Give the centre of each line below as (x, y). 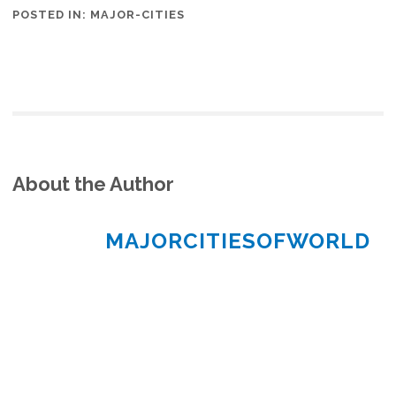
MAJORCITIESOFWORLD (238, 241)
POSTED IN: (52, 15)
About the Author (94, 184)
